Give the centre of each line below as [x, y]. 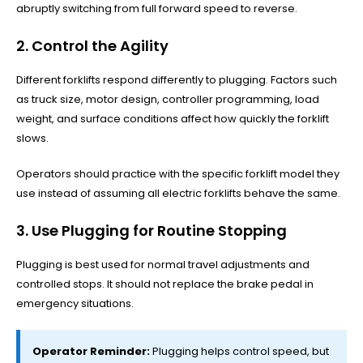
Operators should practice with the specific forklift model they [178, 173]
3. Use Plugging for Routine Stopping [152, 230]
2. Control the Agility [92, 45]
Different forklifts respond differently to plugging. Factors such [177, 79]
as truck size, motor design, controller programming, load [168, 99]
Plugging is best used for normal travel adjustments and [163, 264]
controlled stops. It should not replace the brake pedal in [165, 284]
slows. [32, 138]
